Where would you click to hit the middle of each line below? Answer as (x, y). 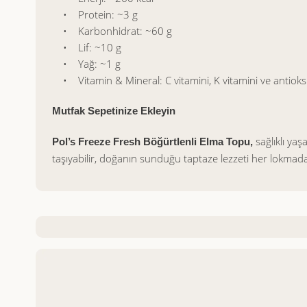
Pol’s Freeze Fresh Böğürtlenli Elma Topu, (154, 142)
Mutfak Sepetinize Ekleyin (114, 111)
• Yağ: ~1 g (86, 64)
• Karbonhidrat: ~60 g (112, 31)
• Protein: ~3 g (95, 14)
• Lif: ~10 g (87, 47)
